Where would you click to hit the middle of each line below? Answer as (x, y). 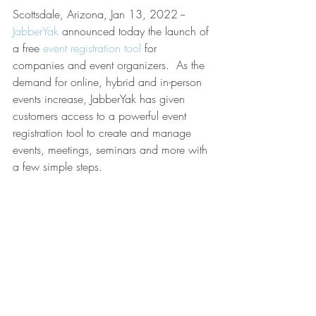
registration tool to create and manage (104, 133)
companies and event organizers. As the (110, 65)
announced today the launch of (135, 31)
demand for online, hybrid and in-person (109, 82)
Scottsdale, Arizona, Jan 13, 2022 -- (101, 14)
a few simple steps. (59, 166)
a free (28, 48)
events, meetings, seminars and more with (112, 150)
